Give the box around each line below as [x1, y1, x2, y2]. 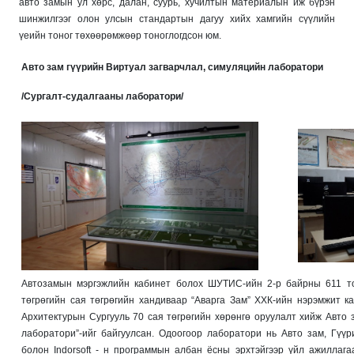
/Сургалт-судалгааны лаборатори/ [21, 90, 183, 102]
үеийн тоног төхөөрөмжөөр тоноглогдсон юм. [19, 29, 224, 41]
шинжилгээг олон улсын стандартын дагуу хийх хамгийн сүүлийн [19, 13, 335, 24]
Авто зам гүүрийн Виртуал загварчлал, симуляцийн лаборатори [21, 61, 323, 73]
